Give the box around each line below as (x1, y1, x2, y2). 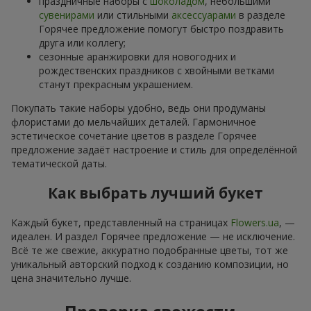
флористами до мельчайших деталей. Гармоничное (11, 115, 256, 128)
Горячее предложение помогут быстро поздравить (39, 22, 284, 35)
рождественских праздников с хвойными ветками (39, 63, 274, 77)
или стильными (94, 8, 171, 22)
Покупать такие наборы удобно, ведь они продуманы (11, 101, 266, 115)
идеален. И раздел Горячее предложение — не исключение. (11, 229, 295, 243)
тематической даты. (11, 156, 107, 170)
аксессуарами (171, 8, 236, 22)
